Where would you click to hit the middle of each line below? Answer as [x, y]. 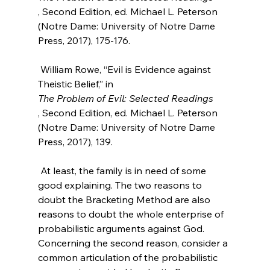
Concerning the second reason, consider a [134, 243]
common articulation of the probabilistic [129, 257]
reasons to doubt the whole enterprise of [132, 214]
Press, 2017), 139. [75, 141]
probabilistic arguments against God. [122, 228]
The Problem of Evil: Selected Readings [125, 98]
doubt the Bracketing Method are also [125, 199]
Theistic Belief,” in [77, 83]
